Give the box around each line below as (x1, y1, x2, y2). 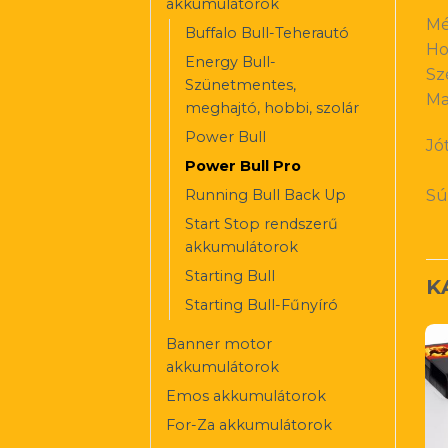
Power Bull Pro (185, 156, 301, 175)
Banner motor (166, 334, 272, 353)
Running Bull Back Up (185, 185, 346, 204)
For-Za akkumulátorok (166, 415, 332, 434)
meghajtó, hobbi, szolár (185, 98, 359, 117)
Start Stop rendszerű (185, 214, 338, 233)
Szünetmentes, (185, 75, 296, 94)
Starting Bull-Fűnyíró (185, 295, 338, 314)
